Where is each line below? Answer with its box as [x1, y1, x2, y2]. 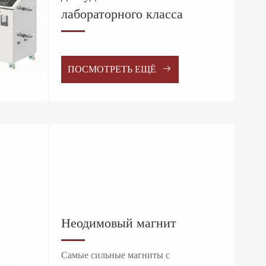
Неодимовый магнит [61, 217, 176, 230]
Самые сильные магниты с [61, 251, 170, 261]
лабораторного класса [61, 8, 183, 21]
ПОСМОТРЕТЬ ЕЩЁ [68, 65, 159, 75]
